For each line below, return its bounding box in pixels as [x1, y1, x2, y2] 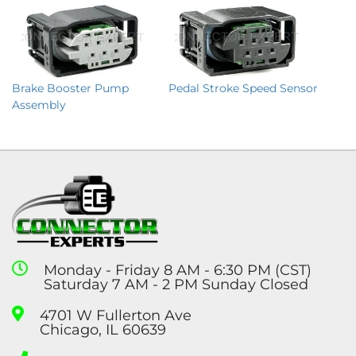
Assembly [12, 97, 66, 112]
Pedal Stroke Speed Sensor [168, 80, 318, 95]
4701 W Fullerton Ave [40, 306, 192, 324]
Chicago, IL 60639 [40, 320, 166, 339]
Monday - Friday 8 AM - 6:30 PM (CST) [44, 261, 311, 279]
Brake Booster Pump [12, 80, 129, 95]
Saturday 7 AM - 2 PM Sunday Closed [44, 275, 308, 293]
